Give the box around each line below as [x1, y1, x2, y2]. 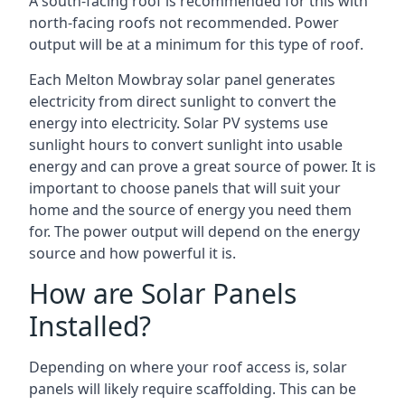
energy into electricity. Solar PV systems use [29, 113, 328, 133]
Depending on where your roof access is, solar [29, 357, 347, 377]
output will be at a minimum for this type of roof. [29, 34, 363, 54]
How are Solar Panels [29, 275, 297, 312]
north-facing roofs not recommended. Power [29, 13, 339, 33]
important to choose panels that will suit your [29, 178, 341, 198]
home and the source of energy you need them [29, 200, 352, 220]
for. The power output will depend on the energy [29, 221, 360, 241]
